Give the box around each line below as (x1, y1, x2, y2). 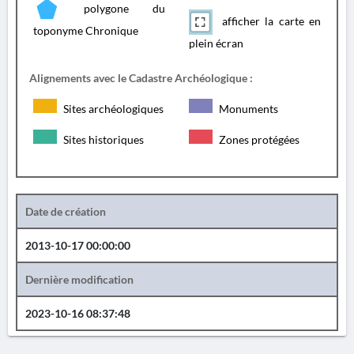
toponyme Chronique (33, 24, 138, 37)
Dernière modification (25, 273, 134, 286)
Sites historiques (61, 133, 144, 146)
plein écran (189, 36, 243, 50)
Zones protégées (217, 133, 299, 146)
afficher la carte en (217, 13, 321, 28)
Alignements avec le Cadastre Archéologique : (29, 71, 253, 85)
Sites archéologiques (61, 102, 164, 115)
